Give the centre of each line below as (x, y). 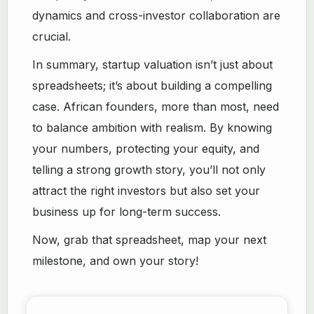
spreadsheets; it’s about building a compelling (152, 86)
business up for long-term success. (129, 212)
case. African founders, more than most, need (156, 107)
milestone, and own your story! (116, 261)
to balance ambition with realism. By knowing (152, 128)
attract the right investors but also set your (146, 191)
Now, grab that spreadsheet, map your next (150, 240)
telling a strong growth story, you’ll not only (149, 170)
